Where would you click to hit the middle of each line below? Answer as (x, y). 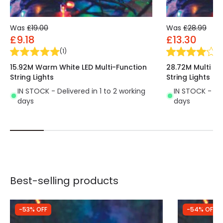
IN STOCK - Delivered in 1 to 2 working (81, 91)
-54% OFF (201, 209)
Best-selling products (64, 180)
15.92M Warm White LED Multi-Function (78, 67)
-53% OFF (33, 209)
